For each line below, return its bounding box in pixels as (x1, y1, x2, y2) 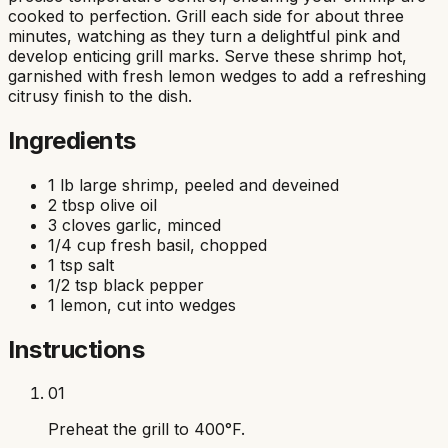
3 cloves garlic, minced (48, 214, 221, 235)
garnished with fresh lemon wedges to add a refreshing (8, 65, 426, 86)
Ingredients (8, 125, 136, 155)
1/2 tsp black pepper (48, 274, 204, 295)
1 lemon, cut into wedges (48, 294, 236, 315)
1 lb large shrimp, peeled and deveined (48, 174, 339, 195)
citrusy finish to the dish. (8, 85, 192, 106)
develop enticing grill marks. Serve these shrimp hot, (8, 45, 407, 66)
